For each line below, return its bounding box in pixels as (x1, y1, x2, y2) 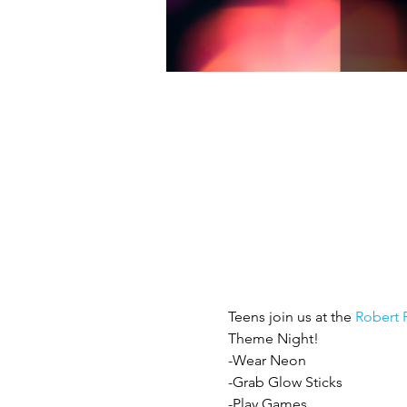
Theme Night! (227, 330, 319, 347)
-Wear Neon (227, 352, 306, 369)
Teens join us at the (227, 308, 355, 325)
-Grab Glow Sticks (227, 373, 342, 391)
